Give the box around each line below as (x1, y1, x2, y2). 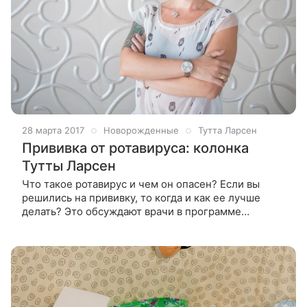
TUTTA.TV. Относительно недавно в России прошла (22, 219, 284, 232)
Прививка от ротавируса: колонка (22, 140, 249, 157)
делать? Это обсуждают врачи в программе (22, 205, 241, 219)
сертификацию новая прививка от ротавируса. (22, 232, 253, 246)
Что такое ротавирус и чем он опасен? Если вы (22, 177, 260, 191)
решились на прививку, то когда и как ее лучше (22, 191, 260, 205)
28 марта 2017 (22, 125, 84, 136)
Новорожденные (103, 125, 179, 136)
